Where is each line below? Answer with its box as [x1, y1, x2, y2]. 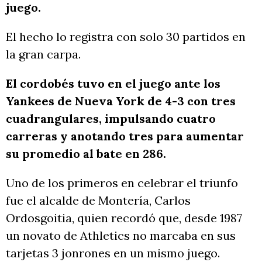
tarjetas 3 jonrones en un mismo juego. [6, 246, 220, 261]
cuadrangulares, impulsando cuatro [6, 111, 216, 126]
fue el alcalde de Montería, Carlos [6, 193, 191, 208]
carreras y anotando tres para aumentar [6, 129, 244, 144]
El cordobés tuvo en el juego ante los [6, 76, 220, 91]
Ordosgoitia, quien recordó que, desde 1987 [6, 211, 242, 226]
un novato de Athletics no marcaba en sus [6, 228, 236, 243]
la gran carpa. [6, 47, 81, 62]
